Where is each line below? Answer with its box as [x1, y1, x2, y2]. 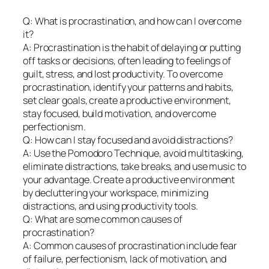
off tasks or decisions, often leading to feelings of [23, 53, 231, 67]
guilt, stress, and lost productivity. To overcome [23, 67, 223, 80]
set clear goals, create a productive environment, [23, 93, 232, 107]
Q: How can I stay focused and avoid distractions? [23, 133, 234, 147]
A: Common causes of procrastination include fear [23, 238, 238, 252]
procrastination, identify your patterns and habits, [23, 80, 234, 94]
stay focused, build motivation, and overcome [23, 106, 216, 120]
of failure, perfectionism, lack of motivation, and [23, 252, 226, 265]
